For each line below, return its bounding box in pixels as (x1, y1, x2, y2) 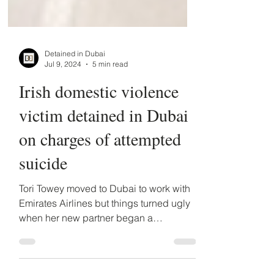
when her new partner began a (19, 239, 153, 251)
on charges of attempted (19, 154, 181, 177)
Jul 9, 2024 (45, 86, 81, 95)
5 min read (92, 86, 128, 95)
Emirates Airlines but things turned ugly (19, 224, 190, 236)
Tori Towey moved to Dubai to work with (19, 209, 190, 221)
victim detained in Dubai (19, 130, 188, 154)
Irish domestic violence (19, 106, 179, 130)
